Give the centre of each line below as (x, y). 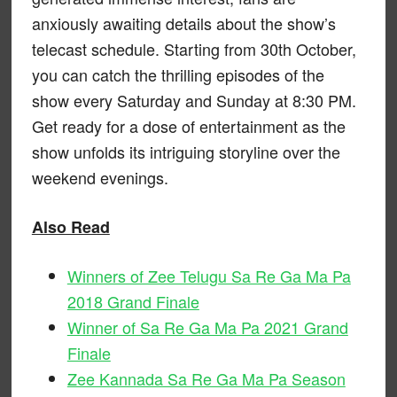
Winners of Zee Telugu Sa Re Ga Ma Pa (209, 275)
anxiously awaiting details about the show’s (183, 23)
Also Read (70, 226)
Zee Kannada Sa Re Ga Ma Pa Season (206, 378)
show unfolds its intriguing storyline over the (186, 151)
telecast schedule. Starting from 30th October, (194, 48)
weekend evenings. (100, 177)
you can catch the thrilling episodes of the (178, 74)
